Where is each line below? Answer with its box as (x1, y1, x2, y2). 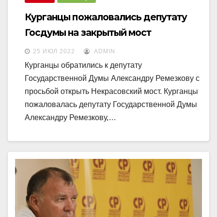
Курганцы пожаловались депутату (25, 11, 187, 23)
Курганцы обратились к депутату (25, 61, 142, 69)
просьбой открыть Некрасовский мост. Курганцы (25, 87, 198, 95)
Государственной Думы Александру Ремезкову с (25, 74, 200, 82)
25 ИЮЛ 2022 (33, 47, 75, 55)
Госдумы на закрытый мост (25, 27, 152, 38)
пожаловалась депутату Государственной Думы (25, 100, 197, 108)
